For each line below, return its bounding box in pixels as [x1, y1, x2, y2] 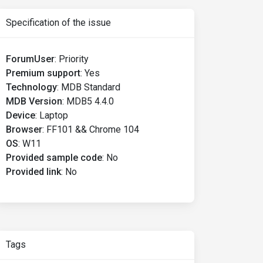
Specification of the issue [6, 17, 111, 28]
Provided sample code [6, 152, 102, 163]
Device [6, 110, 35, 121]
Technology [6, 82, 57, 93]
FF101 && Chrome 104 [46, 124, 139, 135]
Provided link [6, 166, 61, 177]
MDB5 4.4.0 [66, 96, 114, 107]
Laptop [39, 110, 68, 121]
